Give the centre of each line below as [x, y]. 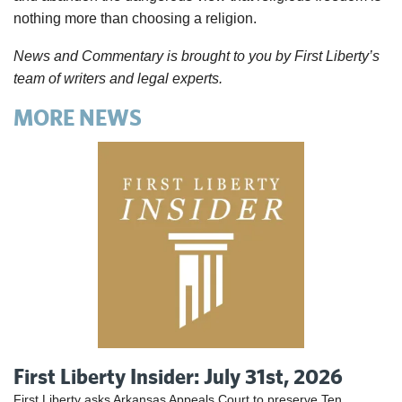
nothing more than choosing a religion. [135, 18]
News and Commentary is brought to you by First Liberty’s [197, 56]
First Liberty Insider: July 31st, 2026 [178, 376]
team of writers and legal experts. [118, 78]
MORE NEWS [78, 117]
